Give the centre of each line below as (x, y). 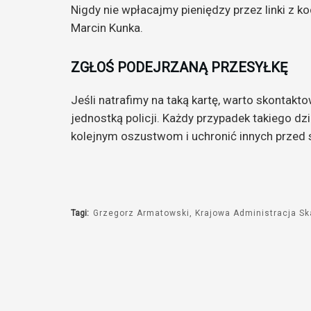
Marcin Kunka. (107, 27)
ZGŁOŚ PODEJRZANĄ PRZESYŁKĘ (179, 67)
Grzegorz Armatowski (141, 213)
